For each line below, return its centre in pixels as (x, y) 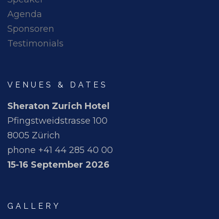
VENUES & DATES (58, 85)
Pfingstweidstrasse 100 (57, 121)
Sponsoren (31, 29)
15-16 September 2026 (58, 165)
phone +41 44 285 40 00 (60, 150)
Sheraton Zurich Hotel (58, 106)
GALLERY (34, 206)
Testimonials (35, 44)
